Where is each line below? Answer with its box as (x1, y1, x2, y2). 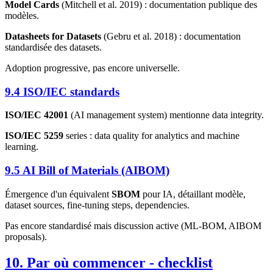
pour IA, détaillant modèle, (140, 188, 246, 199)
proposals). (5, 231, 47, 242)
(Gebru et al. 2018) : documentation (101, 31, 241, 42)
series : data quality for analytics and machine (63, 130, 239, 141)
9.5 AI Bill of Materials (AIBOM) (5, 164, 169, 177)
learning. (5, 141, 38, 152)
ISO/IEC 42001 (5, 110, 68, 121)
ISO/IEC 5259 (5, 130, 63, 141)
